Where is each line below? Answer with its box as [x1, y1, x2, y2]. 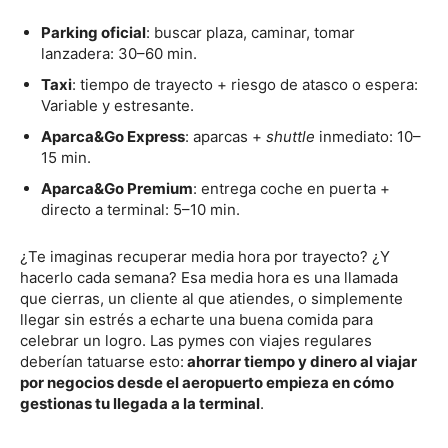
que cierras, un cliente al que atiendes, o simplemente [20, 288, 403, 308]
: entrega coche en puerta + [193, 178, 390, 198]
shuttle [266, 126, 315, 146]
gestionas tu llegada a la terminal [20, 393, 260, 413]
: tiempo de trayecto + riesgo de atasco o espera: [72, 74, 418, 94]
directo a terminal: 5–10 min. [41, 199, 240, 219]
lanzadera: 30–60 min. [41, 43, 197, 63]
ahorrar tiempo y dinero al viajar [184, 351, 417, 371]
